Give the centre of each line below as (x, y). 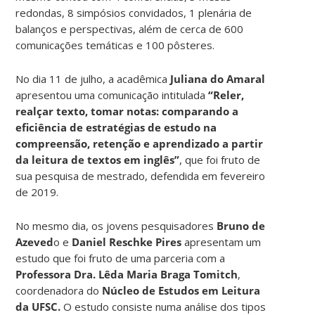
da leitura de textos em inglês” (98, 159)
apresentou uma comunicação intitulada (112, 95)
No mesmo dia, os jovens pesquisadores (115, 225)
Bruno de (240, 225)
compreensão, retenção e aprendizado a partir (140, 143)
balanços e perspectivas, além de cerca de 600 (130, 28)
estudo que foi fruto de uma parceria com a (121, 258)
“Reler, (226, 95)
